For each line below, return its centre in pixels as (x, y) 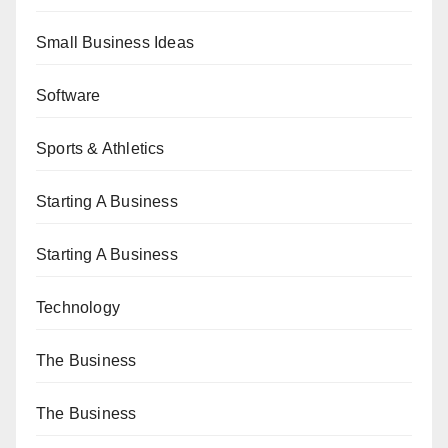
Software (68, 95)
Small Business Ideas (115, 42)
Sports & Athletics (100, 148)
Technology (78, 307)
